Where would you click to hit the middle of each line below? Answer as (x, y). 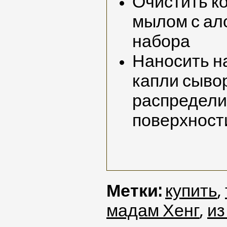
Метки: (134, 191)
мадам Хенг (153, 211)
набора (161, 42)
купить (191, 191)
